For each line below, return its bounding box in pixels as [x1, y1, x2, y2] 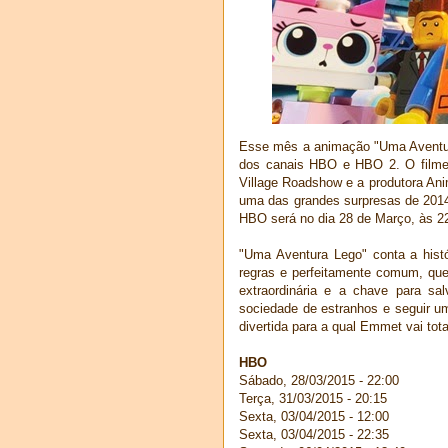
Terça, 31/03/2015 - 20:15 [239, 390, 387, 406]
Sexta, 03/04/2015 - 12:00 [239, 408, 389, 424]
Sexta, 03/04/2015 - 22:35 [239, 426, 389, 442]
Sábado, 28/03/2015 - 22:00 [239, 372, 399, 388]
